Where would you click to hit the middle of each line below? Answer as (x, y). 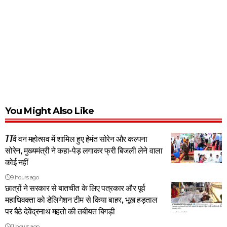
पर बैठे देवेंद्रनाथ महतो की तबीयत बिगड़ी (60, 211)
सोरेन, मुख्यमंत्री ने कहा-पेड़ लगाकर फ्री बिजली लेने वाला (84, 150)
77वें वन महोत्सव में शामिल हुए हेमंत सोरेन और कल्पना (76, 139)
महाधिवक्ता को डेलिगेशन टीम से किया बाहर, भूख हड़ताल (81, 199)
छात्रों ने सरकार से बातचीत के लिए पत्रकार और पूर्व (75, 188)
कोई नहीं (17, 162)
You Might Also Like (50, 111)
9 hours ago (25, 178)
